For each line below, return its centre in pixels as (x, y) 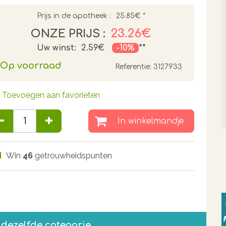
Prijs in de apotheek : (74, 16)
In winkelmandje (151, 121)
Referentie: (133, 67)
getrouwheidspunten (73, 156)
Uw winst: (56, 48)
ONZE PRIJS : (68, 34)
